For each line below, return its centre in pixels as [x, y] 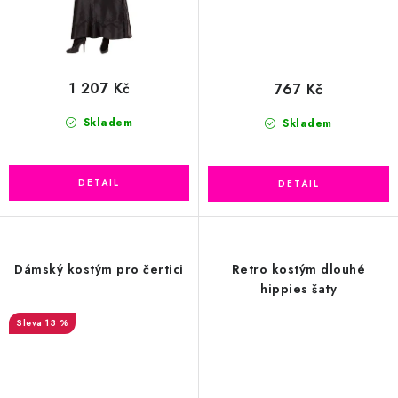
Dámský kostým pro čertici [99, 269]
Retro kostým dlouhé [298, 269]
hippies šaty [298, 289]
